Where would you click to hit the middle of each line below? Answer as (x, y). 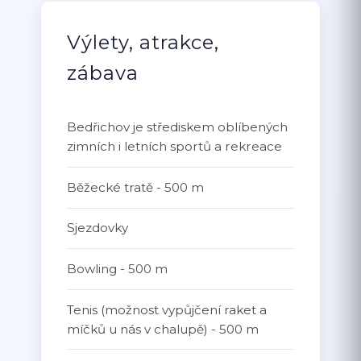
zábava (103, 73)
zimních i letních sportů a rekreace (175, 147)
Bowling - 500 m (118, 269)
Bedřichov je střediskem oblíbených (178, 127)
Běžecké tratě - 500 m (136, 187)
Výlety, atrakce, (143, 42)
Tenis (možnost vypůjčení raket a (167, 309)
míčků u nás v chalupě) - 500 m (163, 329)
